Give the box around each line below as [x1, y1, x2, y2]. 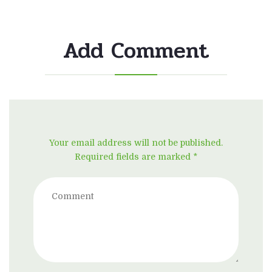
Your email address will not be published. [49, 137, 223, 148]
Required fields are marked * [75, 151, 197, 161]
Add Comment [63, 33, 209, 67]
